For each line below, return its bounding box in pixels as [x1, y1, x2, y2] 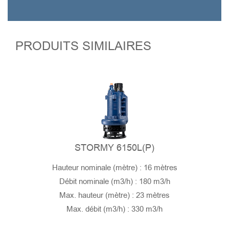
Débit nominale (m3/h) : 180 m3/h [59, 176, 170, 187]
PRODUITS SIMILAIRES [15, 38, 151, 55]
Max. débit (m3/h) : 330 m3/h [66, 204, 163, 215]
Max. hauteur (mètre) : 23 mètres [59, 190, 170, 201]
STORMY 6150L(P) [75, 142, 154, 154]
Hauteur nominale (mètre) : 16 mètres [52, 163, 177, 173]
